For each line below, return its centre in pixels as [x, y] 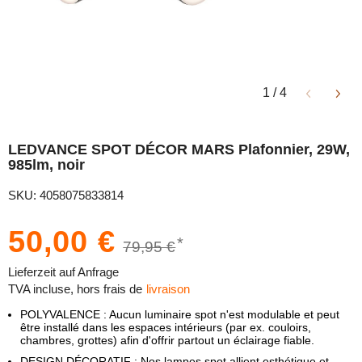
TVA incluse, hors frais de [75, 289]
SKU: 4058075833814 [66, 195]
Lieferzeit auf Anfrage [63, 272]
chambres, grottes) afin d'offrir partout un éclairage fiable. [167, 340]
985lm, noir [46, 165]
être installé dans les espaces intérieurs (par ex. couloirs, [166, 327]
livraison [168, 289]
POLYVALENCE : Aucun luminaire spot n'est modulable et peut [180, 314]
